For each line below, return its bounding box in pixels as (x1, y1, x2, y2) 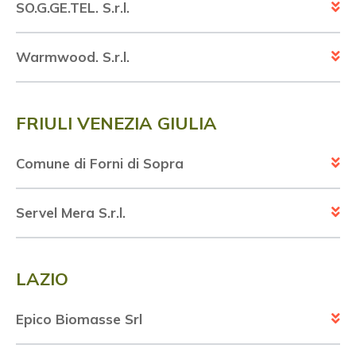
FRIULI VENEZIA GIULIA (16, 112, 217, 135)
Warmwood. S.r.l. (16, 48, 130, 66)
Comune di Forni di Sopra (16, 155, 184, 172)
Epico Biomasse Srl (16, 311, 142, 328)
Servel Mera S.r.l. (16, 204, 126, 222)
